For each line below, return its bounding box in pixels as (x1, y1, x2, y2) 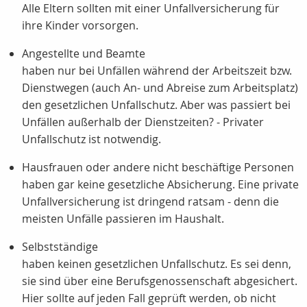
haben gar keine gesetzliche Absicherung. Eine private (22, 177, 299, 193)
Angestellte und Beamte (22, 46, 145, 62)
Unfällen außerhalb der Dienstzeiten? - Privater (22, 114, 264, 130)
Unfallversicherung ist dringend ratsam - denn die (22, 194, 279, 210)
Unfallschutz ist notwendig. (22, 132, 161, 147)
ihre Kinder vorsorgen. (22, 18, 138, 34)
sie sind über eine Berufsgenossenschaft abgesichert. (22, 273, 297, 289)
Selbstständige (22, 239, 98, 255)
